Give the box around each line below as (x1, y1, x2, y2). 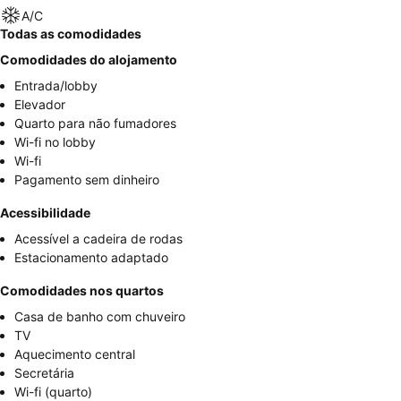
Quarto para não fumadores (14, 115, 176, 132)
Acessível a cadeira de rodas (14, 231, 183, 247)
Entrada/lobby (14, 78, 98, 94)
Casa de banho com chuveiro (14, 309, 185, 325)
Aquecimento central (14, 346, 135, 363)
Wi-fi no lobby (14, 134, 96, 150)
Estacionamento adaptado (14, 250, 168, 266)
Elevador (14, 97, 65, 113)
